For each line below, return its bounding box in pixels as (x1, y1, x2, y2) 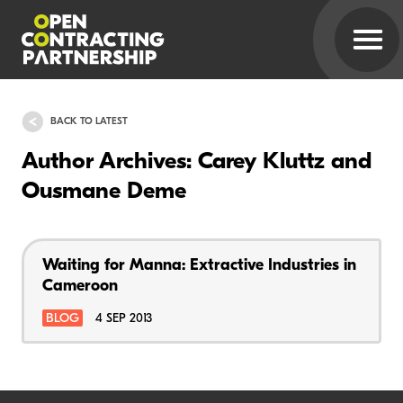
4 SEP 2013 (95, 311, 152, 326)
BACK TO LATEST (50, 116, 128, 127)
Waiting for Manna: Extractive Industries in (42, 256, 356, 274)
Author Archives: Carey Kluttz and (22, 150, 372, 175)
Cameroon (42, 277, 118, 295)
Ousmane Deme (22, 180, 186, 205)
